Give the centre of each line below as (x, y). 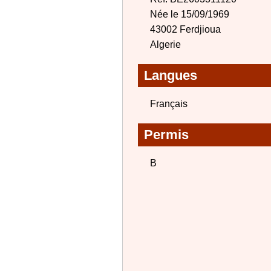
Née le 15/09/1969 (190, 14)
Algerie (165, 44)
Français (169, 104)
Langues (171, 75)
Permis (166, 135)
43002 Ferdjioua (185, 29)
